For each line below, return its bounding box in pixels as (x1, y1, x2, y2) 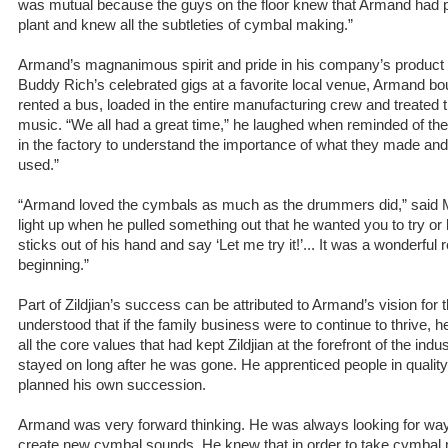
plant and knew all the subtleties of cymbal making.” (18, 17, 353, 33)
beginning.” (18, 257, 89, 273)
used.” (18, 157, 59, 173)
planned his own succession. (18, 377, 206, 393)
